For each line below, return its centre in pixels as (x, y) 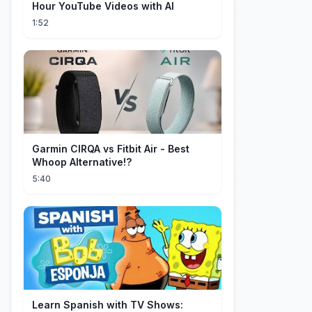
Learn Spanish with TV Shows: (108, 305)
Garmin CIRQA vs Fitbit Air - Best (111, 149)
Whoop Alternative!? (82, 162)
